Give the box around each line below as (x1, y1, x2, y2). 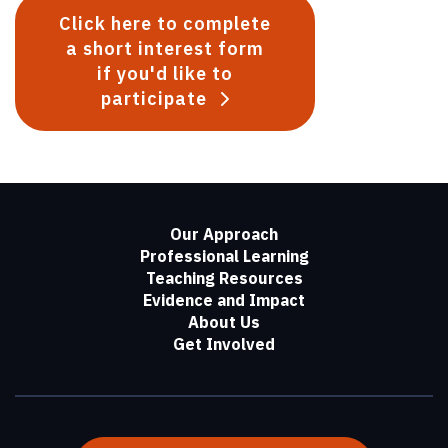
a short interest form (66, 37, 264, 60)
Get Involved (173, 334, 275, 354)
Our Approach (170, 224, 278, 244)
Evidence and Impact (143, 290, 305, 310)
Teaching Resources (145, 268, 303, 288)
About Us (188, 312, 260, 332)
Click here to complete (59, 12, 271, 35)
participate (101, 87, 207, 110)
